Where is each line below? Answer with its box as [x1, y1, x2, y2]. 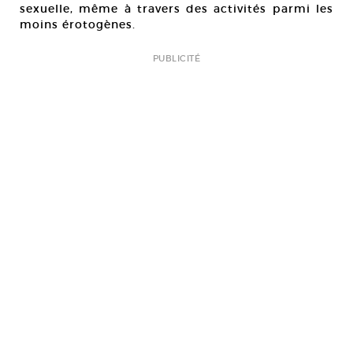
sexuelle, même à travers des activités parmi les [20, 2, 333, 17]
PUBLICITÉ [153, 53, 200, 65]
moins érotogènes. [20, 17, 136, 32]
